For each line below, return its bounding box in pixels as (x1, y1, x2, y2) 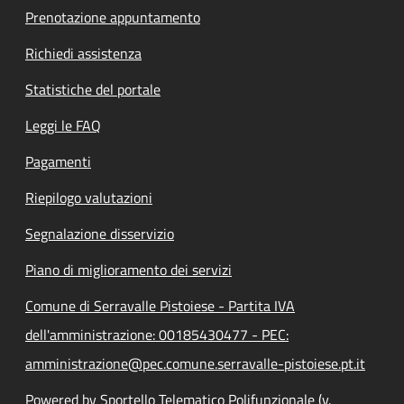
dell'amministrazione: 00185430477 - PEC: (25, 323, 289, 345)
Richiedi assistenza (25, 41, 142, 64)
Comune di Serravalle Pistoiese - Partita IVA (25, 294, 295, 317)
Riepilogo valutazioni (25, 186, 152, 208)
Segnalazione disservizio (25, 222, 174, 244)
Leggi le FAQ (25, 114, 101, 136)
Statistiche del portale (25, 78, 161, 100)
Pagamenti (25, 150, 91, 172)
